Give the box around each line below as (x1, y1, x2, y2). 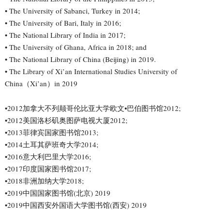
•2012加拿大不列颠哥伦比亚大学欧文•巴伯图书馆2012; (5, 103, 181, 113)
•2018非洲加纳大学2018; (5, 175, 84, 186)
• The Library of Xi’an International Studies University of (5, 66, 177, 76)
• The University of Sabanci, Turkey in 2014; (5, 5, 140, 15)
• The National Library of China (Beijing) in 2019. (5, 54, 156, 64)
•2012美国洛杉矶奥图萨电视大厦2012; (5, 115, 127, 125)
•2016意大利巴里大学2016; (5, 151, 91, 161)
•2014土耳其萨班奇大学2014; (5, 139, 98, 149)
